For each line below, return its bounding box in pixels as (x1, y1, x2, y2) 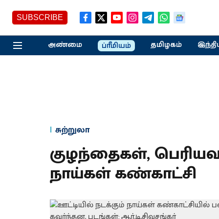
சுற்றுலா (55, 123, 90, 137)
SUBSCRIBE (17, 13, 63, 22)
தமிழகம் (150, 40, 182, 50)
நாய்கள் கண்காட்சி (50, 160, 197, 187)
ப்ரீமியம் (101, 41, 131, 51)
